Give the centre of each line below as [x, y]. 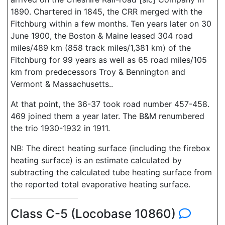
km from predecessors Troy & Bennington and [98, 72]
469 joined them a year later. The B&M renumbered [107, 116]
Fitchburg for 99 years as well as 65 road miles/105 [109, 60]
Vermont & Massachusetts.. [62, 84]
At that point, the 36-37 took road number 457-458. [110, 104]
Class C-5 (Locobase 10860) [95, 214]
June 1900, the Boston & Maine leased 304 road [102, 36]
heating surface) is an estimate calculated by [96, 160]
